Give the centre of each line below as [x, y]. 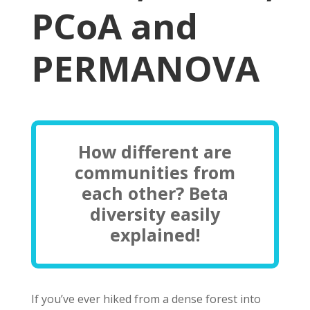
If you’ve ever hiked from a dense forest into [146, 299]
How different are [155, 152]
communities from [155, 172]
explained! [155, 235]
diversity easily [155, 214]
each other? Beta [155, 193]
